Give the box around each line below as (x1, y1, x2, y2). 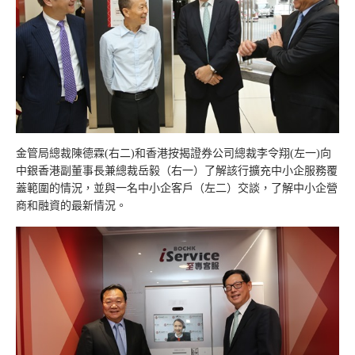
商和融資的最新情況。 (16, 200, 127, 212)
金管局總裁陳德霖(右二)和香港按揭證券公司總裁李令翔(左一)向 (16, 147, 331, 159)
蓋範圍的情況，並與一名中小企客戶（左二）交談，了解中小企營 (16, 182, 338, 194)
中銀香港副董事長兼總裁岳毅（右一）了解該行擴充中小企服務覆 (16, 165, 338, 177)
